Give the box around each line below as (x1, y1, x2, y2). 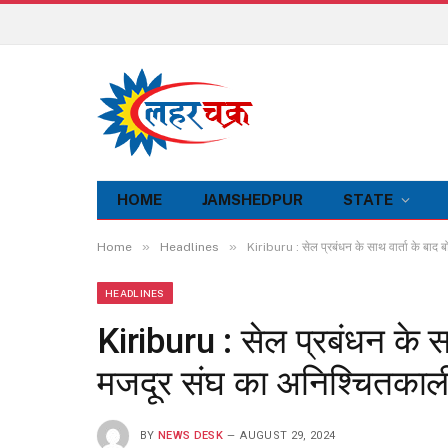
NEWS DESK (158, 428, 223, 442)
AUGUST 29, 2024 (240, 428, 336, 442)
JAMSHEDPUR (202, 191, 303, 208)
